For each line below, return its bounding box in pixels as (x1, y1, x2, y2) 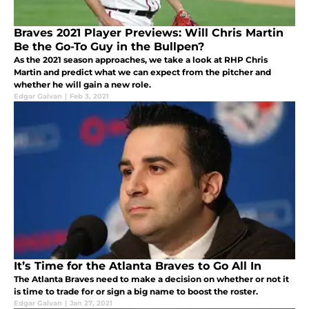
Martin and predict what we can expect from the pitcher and (14, 67, 271, 78)
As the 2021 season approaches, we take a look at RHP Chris (14, 54, 268, 66)
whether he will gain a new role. (14, 79, 151, 90)
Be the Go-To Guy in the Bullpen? (14, 40, 205, 54)
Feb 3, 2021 (70, 92, 109, 101)
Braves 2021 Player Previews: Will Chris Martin (14, 26, 283, 40)
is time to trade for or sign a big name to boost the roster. (14, 286, 258, 297)
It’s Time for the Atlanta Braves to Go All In (14, 259, 261, 273)
